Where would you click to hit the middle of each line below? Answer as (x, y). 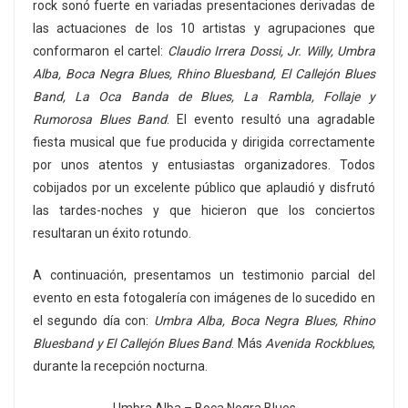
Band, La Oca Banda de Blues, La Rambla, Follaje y (204, 97)
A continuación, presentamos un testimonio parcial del (204, 275)
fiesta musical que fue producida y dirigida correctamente (204, 143)
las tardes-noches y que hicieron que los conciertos (204, 211)
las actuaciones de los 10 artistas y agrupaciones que (204, 29)
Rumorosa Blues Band (100, 120)
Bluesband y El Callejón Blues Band (133, 344)
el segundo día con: (93, 321)
